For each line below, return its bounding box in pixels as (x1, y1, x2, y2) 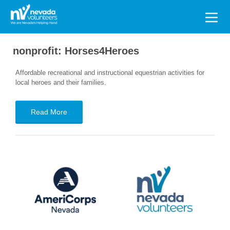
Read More (31, 108, 67, 116)
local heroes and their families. (15, 79, 106, 86)
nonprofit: (13, 45, 65, 56)
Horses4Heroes (65, 45, 139, 56)
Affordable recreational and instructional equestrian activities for (15, 69, 204, 76)
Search (15, 8, 36, 16)
